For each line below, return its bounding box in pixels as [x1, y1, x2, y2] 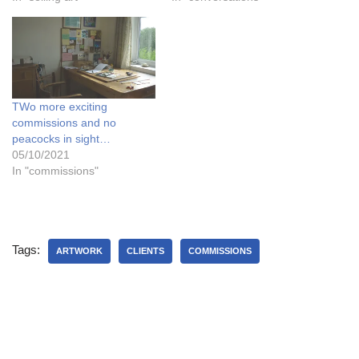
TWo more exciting [12, 99, 107, 113]
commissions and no [12, 115, 116, 129]
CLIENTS [127, 245, 164, 256]
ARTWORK [56, 245, 103, 256]
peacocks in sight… [12, 131, 111, 145]
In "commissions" [12, 163, 99, 177]
